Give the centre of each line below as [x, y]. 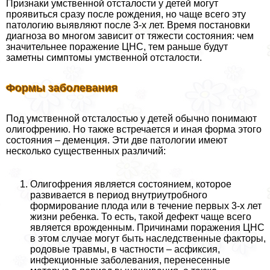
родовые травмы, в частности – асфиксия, [125, 249]
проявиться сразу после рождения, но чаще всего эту [126, 14]
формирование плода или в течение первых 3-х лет [146, 206]
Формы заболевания [62, 88]
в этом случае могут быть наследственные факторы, [148, 238]
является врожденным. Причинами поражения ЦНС [147, 227]
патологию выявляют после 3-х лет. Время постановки [128, 25]
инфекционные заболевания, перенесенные [130, 260]
